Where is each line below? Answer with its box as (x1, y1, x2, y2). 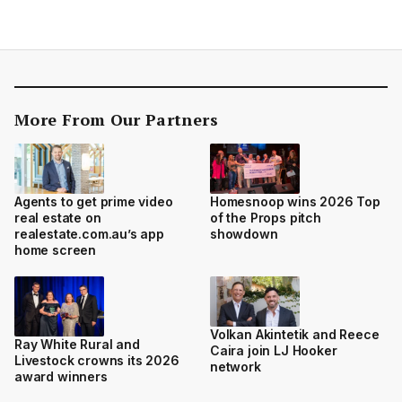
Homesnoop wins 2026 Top (210, 194, 380, 210)
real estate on (14, 210, 101, 226)
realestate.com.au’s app (14, 226, 164, 242)
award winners (14, 368, 108, 384)
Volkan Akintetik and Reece (210, 327, 380, 343)
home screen (14, 242, 97, 258)
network (210, 359, 261, 375)
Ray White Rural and (14, 336, 140, 352)
